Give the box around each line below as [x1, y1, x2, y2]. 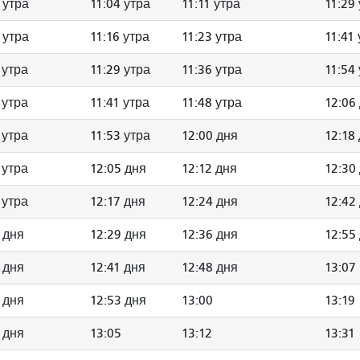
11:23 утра [182, 29, 242, 44]
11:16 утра [90, 29, 149, 44]
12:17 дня [90, 194, 145, 209]
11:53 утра [90, 128, 150, 143]
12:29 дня [90, 227, 146, 242]
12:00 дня [182, 128, 238, 143]
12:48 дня [182, 260, 238, 275]
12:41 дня [90, 260, 145, 275]
